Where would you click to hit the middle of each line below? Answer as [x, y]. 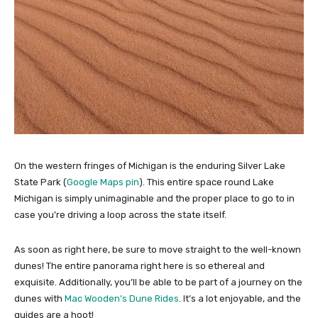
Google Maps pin [103, 182]
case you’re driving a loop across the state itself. [121, 215]
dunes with [39, 298]
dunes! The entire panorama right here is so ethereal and [139, 266]
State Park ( [40, 182]
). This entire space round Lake [207, 182]
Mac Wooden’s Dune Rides [122, 298]
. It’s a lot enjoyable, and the [240, 298]
